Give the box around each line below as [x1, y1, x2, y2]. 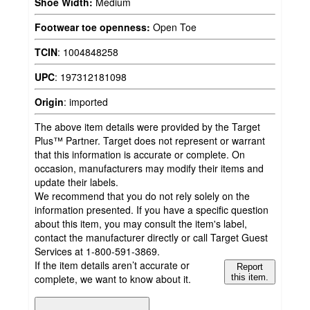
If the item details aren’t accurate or [35, 257, 190, 272]
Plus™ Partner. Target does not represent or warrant [35, 133, 265, 147]
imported [69, 94, 108, 109]
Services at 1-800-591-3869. [35, 244, 160, 258]
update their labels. [35, 174, 118, 189]
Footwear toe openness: [35, 19, 150, 34]
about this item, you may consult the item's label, [35, 216, 247, 230]
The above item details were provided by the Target [35, 119, 260, 134]
